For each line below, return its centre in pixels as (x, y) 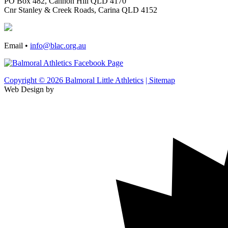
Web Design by (29, 89)
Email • (17, 45)
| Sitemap (160, 80)
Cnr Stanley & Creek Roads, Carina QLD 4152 (81, 10)
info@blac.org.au (58, 45)
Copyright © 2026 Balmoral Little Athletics (74, 80)
